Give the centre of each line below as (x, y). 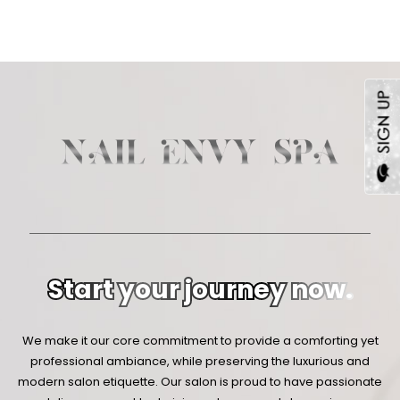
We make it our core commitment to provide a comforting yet (200, 341)
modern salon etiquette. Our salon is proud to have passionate (200, 382)
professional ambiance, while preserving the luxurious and (200, 362)
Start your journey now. (200, 289)
